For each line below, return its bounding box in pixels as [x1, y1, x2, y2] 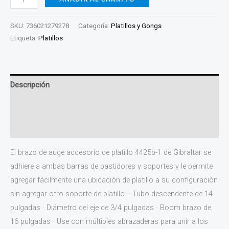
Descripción [10, 80, 50, 89]
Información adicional [10, 101, 83, 111]
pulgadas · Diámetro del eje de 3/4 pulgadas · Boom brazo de [10, 202, 211, 212]
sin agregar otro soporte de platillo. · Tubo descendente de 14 [10, 189, 213, 198]
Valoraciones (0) [10, 122, 65, 132]
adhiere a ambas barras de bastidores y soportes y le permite [10, 161, 213, 171]
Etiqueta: [10, 34, 38, 42]
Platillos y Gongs [111, 21, 162, 30]
